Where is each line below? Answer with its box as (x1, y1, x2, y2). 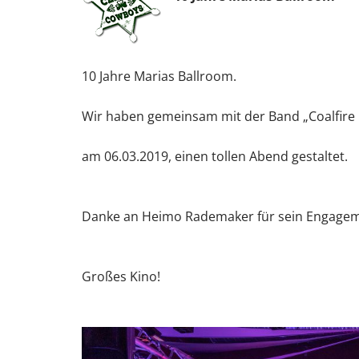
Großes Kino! (82, 268, 160, 285)
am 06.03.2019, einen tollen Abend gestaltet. (82, 147, 348, 165)
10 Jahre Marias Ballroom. (82, 67, 236, 85)
